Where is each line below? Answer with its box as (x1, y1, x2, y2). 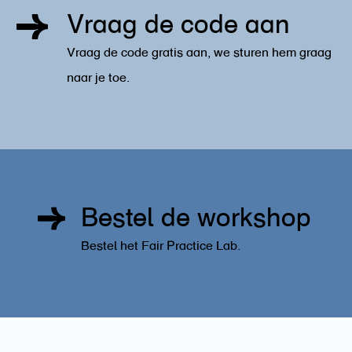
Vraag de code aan (66, 13, 290, 38)
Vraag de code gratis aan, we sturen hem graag (66, 47, 332, 59)
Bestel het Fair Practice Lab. (81, 240, 241, 252)
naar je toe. (66, 72, 130, 84)
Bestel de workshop (81, 207, 312, 231)
